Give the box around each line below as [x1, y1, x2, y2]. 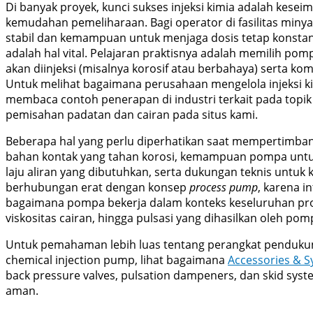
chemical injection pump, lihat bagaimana [6, 252, 228, 268]
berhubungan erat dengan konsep [6, 179, 189, 195]
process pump [189, 179, 258, 195]
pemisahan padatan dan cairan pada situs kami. [6, 106, 258, 122]
